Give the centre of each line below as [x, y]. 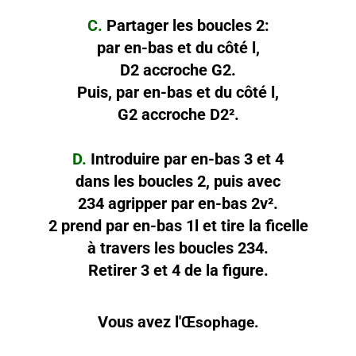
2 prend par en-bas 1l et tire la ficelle [178, 225]
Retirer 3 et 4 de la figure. [178, 270]
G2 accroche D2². [178, 114]
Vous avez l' [139, 321]
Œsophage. [220, 322]
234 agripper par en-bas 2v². [178, 203]
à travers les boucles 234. [178, 248]
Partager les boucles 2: [186, 25]
